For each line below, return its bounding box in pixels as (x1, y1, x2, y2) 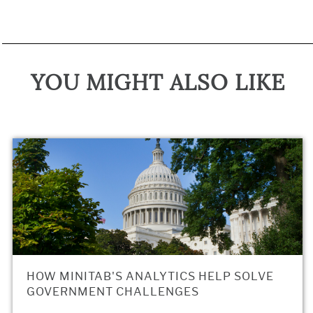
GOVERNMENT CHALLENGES (27, 284, 199, 298)
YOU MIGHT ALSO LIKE (30, 72, 285, 94)
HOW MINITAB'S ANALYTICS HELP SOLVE (27, 269, 274, 283)
